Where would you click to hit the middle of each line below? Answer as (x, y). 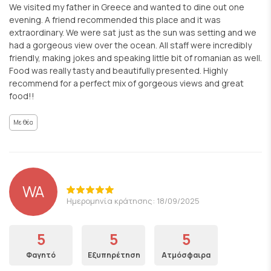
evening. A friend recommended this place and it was (115, 19)
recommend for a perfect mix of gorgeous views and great (126, 83)
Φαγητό (41, 255)
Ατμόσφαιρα (186, 255)
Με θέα (23, 122)
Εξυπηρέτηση (114, 255)
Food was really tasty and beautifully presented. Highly (118, 70)
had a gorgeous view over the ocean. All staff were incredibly (130, 45)
